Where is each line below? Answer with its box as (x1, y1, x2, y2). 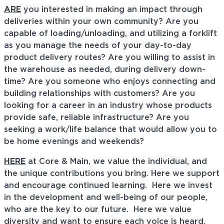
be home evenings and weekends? (4, 137, 149, 146)
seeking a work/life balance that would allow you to (4, 125, 217, 134)
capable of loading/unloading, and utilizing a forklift (4, 29, 217, 38)
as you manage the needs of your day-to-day (4, 41, 191, 50)
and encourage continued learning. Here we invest (4, 181, 212, 190)
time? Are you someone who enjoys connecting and (4, 77, 215, 86)
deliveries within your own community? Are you (4, 17, 198, 26)
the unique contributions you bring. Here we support (4, 169, 219, 178)
